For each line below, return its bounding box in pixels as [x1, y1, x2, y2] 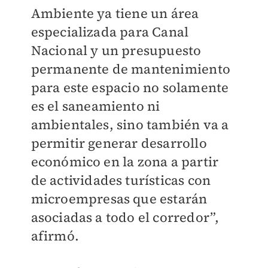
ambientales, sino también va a [31, 115, 229, 133]
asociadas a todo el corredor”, [31, 208, 220, 226]
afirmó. [31, 227, 79, 245]
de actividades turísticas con [31, 171, 211, 189]
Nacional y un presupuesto [31, 41, 202, 59]
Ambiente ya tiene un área [31, 4, 199, 22]
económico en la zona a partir [31, 153, 219, 170]
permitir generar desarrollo [31, 134, 207, 152]
